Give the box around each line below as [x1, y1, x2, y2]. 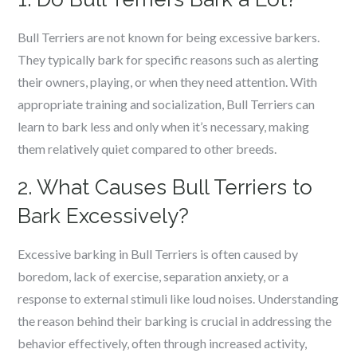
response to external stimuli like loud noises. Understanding [18, 291, 339, 306]
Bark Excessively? [18, 204, 190, 228]
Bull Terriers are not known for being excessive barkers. [18, 29, 320, 45]
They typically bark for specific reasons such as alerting [18, 52, 320, 67]
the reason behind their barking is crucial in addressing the [18, 313, 332, 328]
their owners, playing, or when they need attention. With [18, 74, 318, 89]
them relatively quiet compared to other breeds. [18, 141, 277, 156]
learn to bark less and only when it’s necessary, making [18, 119, 310, 134]
